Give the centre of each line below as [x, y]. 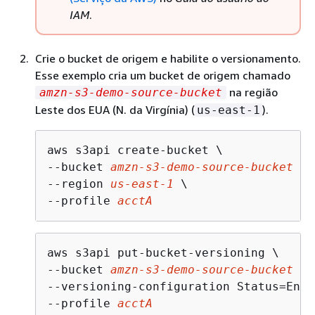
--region [79, 184]
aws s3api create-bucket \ [135, 150]
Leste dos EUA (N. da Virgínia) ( [115, 109]
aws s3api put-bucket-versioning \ [163, 252]
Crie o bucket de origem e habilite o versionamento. [168, 58]
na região [252, 92]
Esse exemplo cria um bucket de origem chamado [163, 75]
